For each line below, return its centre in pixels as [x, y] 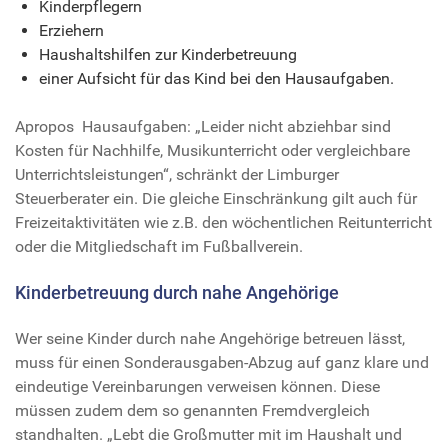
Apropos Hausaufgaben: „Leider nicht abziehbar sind [203, 126]
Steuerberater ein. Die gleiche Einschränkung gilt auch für [216, 198]
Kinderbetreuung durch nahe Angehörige [177, 292]
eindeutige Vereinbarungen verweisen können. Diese [197, 386]
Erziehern [71, 30]
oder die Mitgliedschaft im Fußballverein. [159, 246]
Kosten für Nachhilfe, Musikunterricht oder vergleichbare [212, 150]
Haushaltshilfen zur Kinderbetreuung [168, 54]
